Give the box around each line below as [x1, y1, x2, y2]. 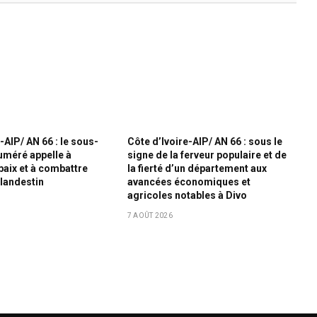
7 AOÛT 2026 [127, 212, 173, 220]
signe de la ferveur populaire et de [127, 149, 287, 161]
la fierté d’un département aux [127, 163, 267, 175]
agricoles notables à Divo [127, 190, 249, 202]
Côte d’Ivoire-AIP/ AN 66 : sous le [127, 136, 282, 148]
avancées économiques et [127, 176, 250, 188]
